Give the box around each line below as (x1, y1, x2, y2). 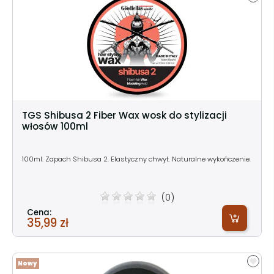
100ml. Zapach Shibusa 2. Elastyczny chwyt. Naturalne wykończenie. (22, 154, 251, 164)
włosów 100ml (22, 119, 88, 133)
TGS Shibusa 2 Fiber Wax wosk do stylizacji (22, 108, 227, 122)
